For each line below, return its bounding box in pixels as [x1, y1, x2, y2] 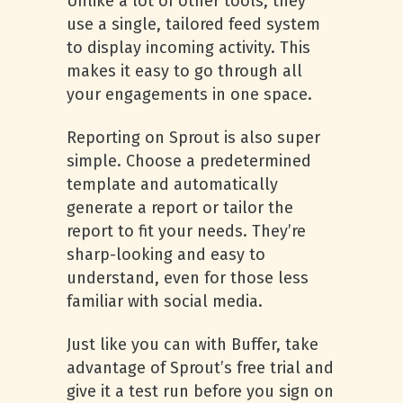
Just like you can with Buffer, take [67, 335, 318, 354]
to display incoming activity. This [67, 38, 310, 58]
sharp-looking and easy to [67, 245, 265, 264]
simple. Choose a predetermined [67, 151, 311, 171]
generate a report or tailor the [67, 198, 293, 218]
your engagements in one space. [67, 85, 312, 104]
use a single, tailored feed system [67, 14, 320, 34]
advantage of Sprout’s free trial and [67, 358, 334, 378]
